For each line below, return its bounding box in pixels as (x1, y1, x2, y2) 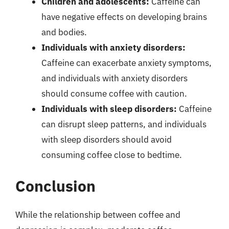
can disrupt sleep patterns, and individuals (41, 118, 207, 130)
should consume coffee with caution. (41, 87, 187, 99)
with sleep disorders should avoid (41, 133, 172, 145)
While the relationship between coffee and (15, 209, 180, 220)
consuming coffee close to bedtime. (41, 149, 182, 161)
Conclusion (15, 176, 96, 196)
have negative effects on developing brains (41, 11, 207, 22)
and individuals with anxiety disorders (41, 72, 188, 84)
